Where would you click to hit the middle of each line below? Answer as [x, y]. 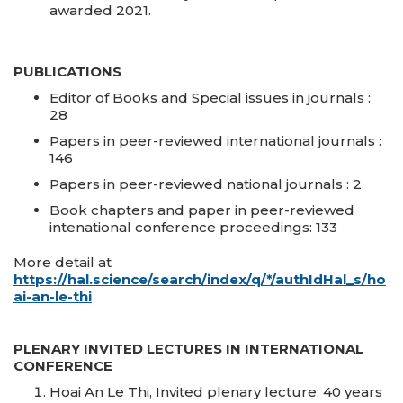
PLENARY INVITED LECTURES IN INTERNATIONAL [188, 349]
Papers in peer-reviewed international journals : [215, 141]
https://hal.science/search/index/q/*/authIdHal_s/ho [200, 279]
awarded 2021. [100, 10]
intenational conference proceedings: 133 [193, 227]
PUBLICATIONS [67, 72]
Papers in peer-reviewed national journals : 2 [206, 184]
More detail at [63, 262]
